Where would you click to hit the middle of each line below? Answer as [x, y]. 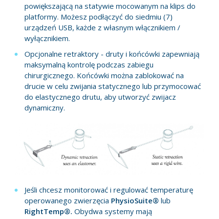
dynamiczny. [45, 108]
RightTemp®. [49, 211]
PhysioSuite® [135, 200]
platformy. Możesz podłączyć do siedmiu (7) [99, 17]
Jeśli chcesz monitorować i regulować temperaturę [109, 189]
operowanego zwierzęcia [68, 200]
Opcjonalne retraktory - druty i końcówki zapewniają [112, 54]
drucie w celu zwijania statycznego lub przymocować [113, 86]
